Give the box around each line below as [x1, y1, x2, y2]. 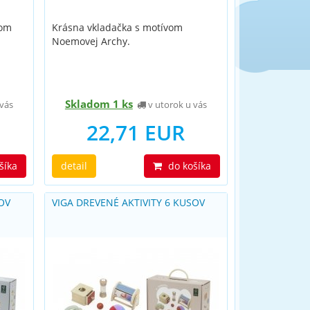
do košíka [165, 159, 211, 172]
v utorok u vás [145, 98, 207, 111]
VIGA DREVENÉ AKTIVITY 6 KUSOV [51, 196, 205, 209]
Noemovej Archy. [51, 35, 130, 48]
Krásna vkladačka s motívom [51, 21, 183, 34]
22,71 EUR [86, 118, 185, 147]
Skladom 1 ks [64, 97, 133, 111]
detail [60, 159, 87, 172]
